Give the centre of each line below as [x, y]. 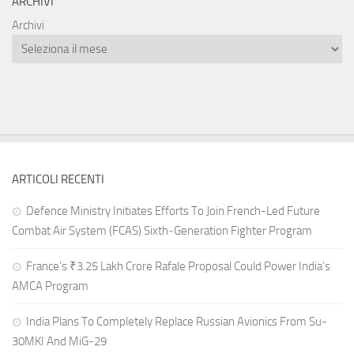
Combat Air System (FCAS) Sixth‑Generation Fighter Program [162, 231]
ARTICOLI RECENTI [58, 180]
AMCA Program [50, 286]
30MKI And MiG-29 [59, 342]
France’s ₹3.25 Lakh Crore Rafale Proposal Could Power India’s [178, 267]
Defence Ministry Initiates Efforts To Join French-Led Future [173, 211]
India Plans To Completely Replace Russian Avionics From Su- [177, 322]
